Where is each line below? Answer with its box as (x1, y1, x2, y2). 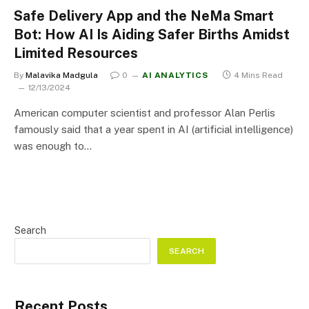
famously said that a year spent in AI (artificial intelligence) (14, 123, 293, 135)
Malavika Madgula (26, 70, 98, 80)
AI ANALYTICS (142, 70, 208, 80)
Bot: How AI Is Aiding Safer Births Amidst (14, 26, 290, 43)
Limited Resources (14, 44, 138, 61)
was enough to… (14, 139, 92, 152)
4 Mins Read (234, 70, 283, 80)
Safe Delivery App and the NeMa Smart (14, 7, 274, 24)
